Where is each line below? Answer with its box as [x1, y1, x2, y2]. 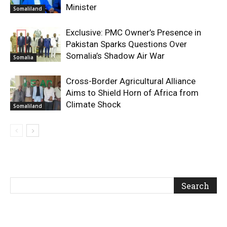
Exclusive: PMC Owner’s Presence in [66, 27, 201, 37]
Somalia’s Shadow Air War [66, 50, 165, 61]
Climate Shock [66, 99, 123, 109]
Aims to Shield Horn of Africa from [66, 87, 199, 98]
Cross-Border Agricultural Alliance [66, 75, 196, 86]
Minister [66, 2, 97, 12]
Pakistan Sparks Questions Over [66, 39, 187, 49]
